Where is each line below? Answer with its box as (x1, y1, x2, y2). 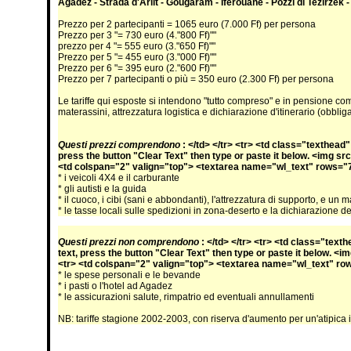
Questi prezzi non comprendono (58, 237, 201, 248)
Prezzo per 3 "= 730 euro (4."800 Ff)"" (58, 30, 216, 41)
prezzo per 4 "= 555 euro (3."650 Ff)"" (58, 41, 215, 52)
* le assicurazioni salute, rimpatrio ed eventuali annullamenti (58, 291, 314, 302)
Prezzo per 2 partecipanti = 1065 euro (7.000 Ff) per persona (58, 19, 316, 30)
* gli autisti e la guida (58, 183, 147, 194)
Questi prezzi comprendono (58, 139, 183, 150)
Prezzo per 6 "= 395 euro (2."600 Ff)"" (58, 63, 216, 74)
